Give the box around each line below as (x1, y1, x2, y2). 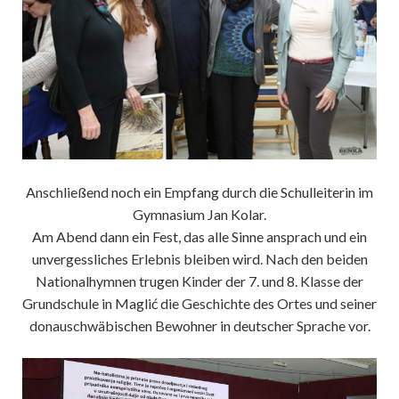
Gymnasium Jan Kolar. (133, 205, 266, 223)
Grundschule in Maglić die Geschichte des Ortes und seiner (22, 294, 377, 312)
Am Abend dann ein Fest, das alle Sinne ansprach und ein (32, 227, 367, 245)
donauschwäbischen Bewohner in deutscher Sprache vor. (28, 316, 370, 334)
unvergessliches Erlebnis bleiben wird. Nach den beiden (31, 249, 368, 267)
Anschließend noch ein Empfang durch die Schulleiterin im (26, 183, 373, 200)
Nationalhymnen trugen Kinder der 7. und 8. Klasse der (36, 272, 363, 289)
